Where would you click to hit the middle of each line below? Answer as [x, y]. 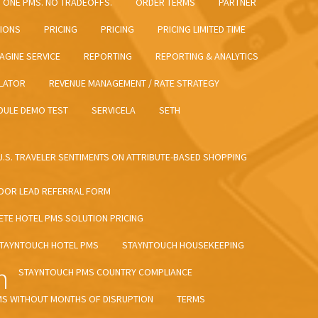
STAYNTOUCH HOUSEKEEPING [183, 245]
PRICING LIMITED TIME [202, 29]
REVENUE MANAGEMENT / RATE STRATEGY [134, 83]
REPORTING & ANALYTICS [207, 56]
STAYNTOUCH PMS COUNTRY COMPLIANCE [105, 272]
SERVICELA [114, 110]
